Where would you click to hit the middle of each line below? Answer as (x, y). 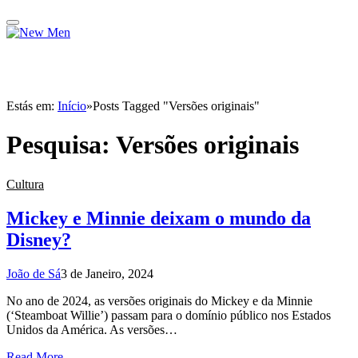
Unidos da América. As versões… (92, 329)
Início (72, 106)
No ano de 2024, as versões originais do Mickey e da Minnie (159, 300)
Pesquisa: (61, 145)
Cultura (25, 184)
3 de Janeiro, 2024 (107, 273)
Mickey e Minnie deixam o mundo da (159, 218)
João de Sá (34, 273)
